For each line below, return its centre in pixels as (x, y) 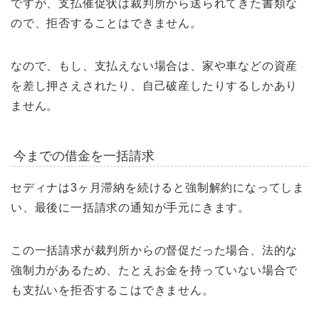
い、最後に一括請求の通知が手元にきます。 (130, 207)
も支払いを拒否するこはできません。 (113, 290)
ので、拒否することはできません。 (106, 23)
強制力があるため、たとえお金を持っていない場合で (155, 270)
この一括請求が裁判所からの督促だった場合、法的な (155, 250)
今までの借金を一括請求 (84, 156)
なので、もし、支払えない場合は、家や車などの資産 (155, 66)
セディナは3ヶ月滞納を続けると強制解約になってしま (158, 187)
